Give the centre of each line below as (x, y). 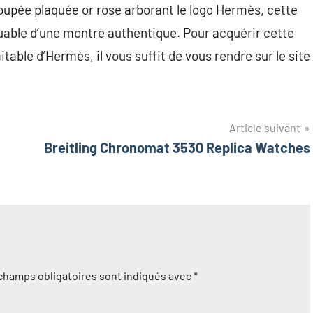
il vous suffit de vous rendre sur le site (203, 56)
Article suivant (265, 128)
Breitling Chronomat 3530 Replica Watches (177, 148)
